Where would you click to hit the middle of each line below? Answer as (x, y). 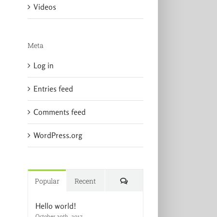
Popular (47, 181)
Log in (43, 66)
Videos (45, 7)
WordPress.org (58, 135)
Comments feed (59, 112)
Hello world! (55, 206)
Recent (85, 181)
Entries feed (53, 89)
